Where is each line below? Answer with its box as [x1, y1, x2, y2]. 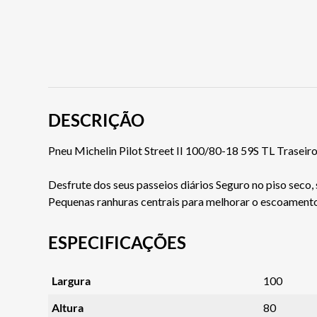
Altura [51, 300, 83, 314]
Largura [51, 273, 91, 287]
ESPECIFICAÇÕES [48, 232, 186, 253]
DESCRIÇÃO [48, 110, 144, 131]
